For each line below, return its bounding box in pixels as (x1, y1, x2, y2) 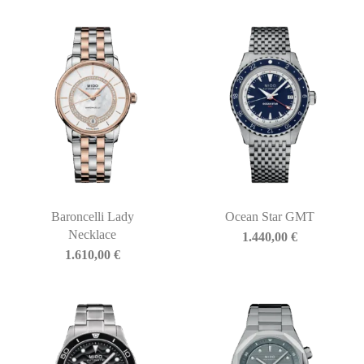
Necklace (68, 227, 117, 241)
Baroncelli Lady (50, 209, 134, 223)
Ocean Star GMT (225, 209, 315, 223)
